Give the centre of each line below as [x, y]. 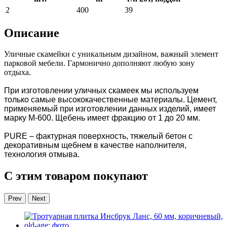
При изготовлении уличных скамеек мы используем [101, 91]
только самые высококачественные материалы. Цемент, [110, 100]
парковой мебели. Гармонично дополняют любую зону [99, 63]
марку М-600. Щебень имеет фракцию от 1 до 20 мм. [102, 118]
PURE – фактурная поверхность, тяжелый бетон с [98, 136]
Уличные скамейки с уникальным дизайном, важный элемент [111, 54]
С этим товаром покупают [76, 176]
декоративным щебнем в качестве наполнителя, [95, 145]
